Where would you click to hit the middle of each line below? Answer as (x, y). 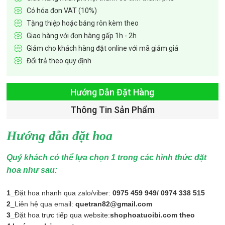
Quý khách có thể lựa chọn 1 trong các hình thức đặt (107, 157)
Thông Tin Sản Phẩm (112, 109)
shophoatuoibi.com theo (153, 215)
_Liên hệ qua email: (43, 204)
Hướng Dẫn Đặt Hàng (113, 92)
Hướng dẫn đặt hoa (60, 136)
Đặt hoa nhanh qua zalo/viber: (64, 193)
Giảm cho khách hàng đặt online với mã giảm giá (103, 48)
